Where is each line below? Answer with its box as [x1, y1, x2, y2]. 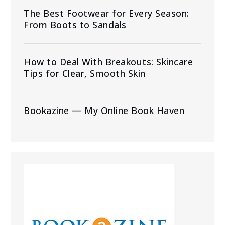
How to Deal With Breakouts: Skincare [24, 55, 193, 68]
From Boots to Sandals [24, 18, 127, 31]
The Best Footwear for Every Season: [24, 7, 189, 19]
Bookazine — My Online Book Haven [24, 104, 185, 117]
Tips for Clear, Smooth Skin [24, 67, 146, 79]
